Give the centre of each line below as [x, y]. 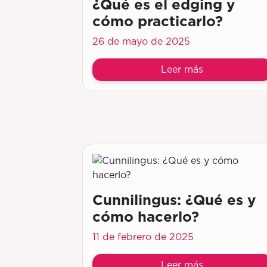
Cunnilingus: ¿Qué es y [174, 200]
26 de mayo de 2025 [141, 42]
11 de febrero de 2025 [143, 237]
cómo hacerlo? [146, 217]
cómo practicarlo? [158, 21]
